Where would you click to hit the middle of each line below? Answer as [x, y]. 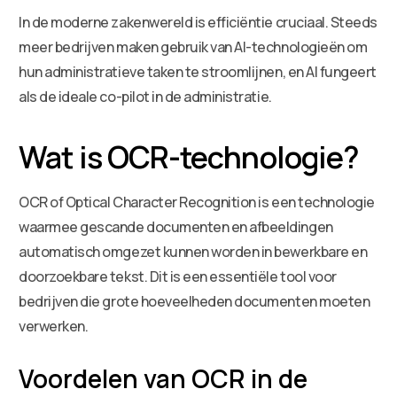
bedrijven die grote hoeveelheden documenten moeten [195, 301]
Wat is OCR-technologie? [189, 156]
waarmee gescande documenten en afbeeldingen [176, 226]
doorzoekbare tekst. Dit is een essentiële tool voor [178, 276]
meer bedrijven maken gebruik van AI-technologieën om [193, 47]
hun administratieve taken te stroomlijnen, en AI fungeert [198, 71]
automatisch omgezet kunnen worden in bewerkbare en [193, 251]
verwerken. [54, 326]
